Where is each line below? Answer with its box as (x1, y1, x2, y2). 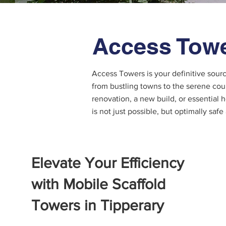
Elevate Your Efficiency (31, 155, 185, 171)
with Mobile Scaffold (31, 176, 166, 192)
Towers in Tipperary (31, 197, 164, 213)
